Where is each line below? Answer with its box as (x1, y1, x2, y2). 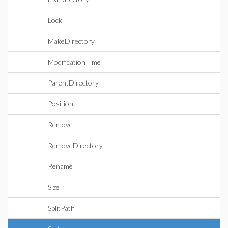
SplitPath (48, 204, 75, 212)
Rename (48, 162, 73, 170)
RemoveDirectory (48, 141, 103, 150)
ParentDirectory (48, 78, 99, 87)
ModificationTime (48, 58, 101, 66)
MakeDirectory (48, 37, 95, 45)
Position (48, 99, 73, 108)
